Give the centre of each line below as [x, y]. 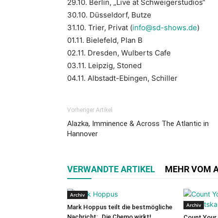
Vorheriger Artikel [90, 110]
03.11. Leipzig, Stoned [105, 65]
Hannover [82, 134]
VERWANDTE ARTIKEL [111, 169]
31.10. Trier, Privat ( [100, 27]
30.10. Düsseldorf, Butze [109, 15]
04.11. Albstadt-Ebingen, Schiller [122, 78]
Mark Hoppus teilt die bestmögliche [120, 207]
